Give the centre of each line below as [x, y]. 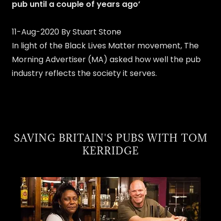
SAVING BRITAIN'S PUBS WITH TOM [110, 138]
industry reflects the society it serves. [84, 74]
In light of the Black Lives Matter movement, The [105, 46]
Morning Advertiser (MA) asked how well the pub [106, 60]
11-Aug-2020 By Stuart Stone [67, 32]
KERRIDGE [110, 151]
